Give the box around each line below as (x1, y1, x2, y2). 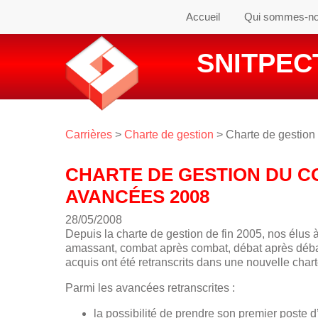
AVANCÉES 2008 (65, 186, 209, 207)
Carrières (65, 128, 112, 141)
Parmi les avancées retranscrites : (65, 282, 235, 295)
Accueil (186, 11, 220, 23)
